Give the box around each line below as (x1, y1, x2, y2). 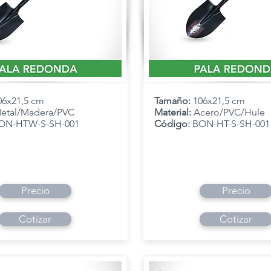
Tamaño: (154, 95, 193, 106)
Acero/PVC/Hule (194, 106, 265, 118)
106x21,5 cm (193, 95, 245, 106)
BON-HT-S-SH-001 (192, 118, 270, 129)
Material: (154, 106, 194, 118)
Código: (154, 118, 192, 129)
